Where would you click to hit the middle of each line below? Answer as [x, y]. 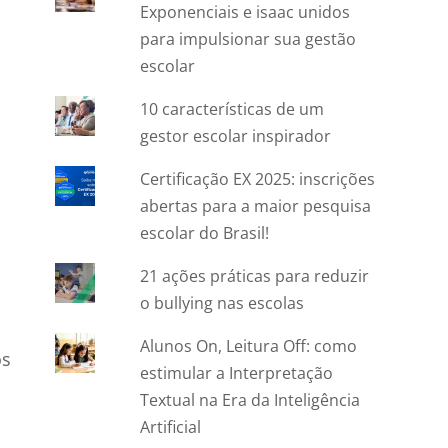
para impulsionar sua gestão [248, 39]
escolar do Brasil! [205, 233]
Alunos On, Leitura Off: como [249, 346]
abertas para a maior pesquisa [256, 206]
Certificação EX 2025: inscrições [258, 179]
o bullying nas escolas [222, 303]
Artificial [171, 427]
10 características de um [232, 109]
